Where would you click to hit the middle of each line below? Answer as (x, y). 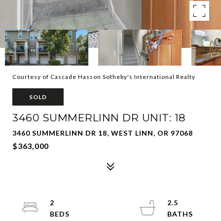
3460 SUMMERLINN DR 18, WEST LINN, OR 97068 (103, 133)
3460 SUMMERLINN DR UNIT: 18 (99, 118)
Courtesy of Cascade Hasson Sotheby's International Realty (104, 77)
